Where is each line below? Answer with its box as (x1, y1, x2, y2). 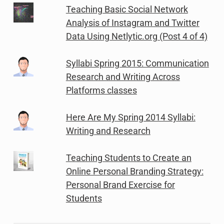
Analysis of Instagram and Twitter (65, 17, 199, 28)
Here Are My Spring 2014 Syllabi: (65, 111, 195, 122)
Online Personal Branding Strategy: (65, 165, 203, 176)
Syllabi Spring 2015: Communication (65, 57, 209, 68)
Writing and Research (65, 125, 150, 136)
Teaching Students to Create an (65, 152, 191, 163)
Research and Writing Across (65, 71, 180, 82)
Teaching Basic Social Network (65, 3, 188, 14)
